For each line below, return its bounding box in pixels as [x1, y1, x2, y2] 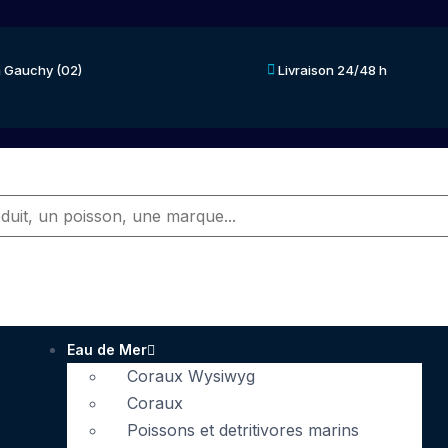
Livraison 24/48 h [278, 62, 387, 78]
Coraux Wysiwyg [126, 366, 255, 387]
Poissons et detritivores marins [126, 420, 359, 441]
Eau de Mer [66, 341, 147, 359]
